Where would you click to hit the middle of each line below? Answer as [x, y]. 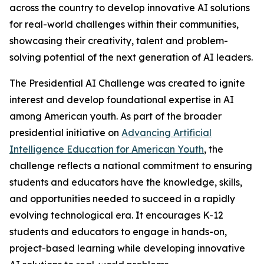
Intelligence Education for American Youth [107, 149]
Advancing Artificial [166, 133]
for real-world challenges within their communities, [124, 24]
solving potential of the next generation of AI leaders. [131, 57]
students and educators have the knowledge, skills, [126, 182]
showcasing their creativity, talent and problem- [119, 41]
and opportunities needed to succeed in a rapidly [122, 199]
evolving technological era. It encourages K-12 [116, 215]
